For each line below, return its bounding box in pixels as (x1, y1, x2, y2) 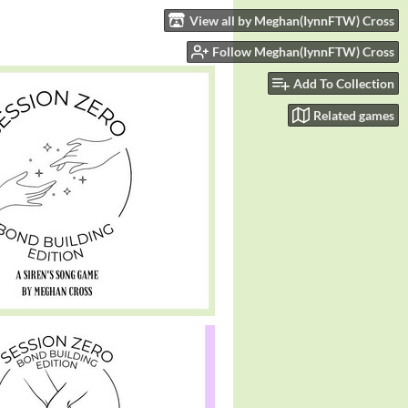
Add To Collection (293, 76, 394, 92)
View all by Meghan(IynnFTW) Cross (189, 12, 394, 28)
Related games (313, 107, 394, 123)
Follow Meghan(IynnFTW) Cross (212, 44, 394, 60)
